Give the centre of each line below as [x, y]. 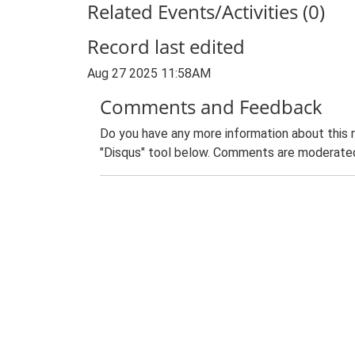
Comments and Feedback [211, 107]
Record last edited [166, 46]
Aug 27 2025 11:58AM [149, 73]
